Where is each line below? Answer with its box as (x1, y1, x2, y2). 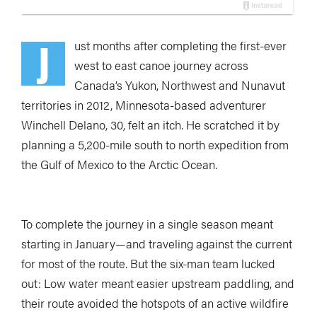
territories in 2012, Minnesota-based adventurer (21, 96, 266, 113)
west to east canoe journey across (74, 57, 248, 74)
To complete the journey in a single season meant (21, 215, 273, 232)
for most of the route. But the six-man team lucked (21, 255, 275, 272)
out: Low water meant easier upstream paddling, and (21, 275, 294, 292)
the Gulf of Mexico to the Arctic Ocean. (21, 156, 217, 173)
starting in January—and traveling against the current (21, 235, 292, 252)
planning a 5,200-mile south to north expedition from (21, 136, 289, 153)
